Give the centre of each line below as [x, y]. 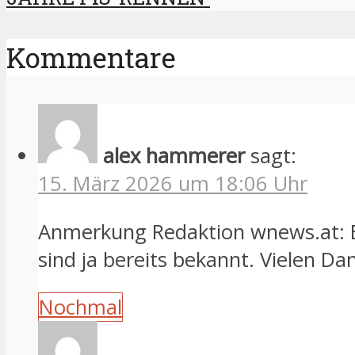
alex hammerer [174, 156]
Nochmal [80, 307]
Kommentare [91, 58]
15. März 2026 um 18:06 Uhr [173, 184]
